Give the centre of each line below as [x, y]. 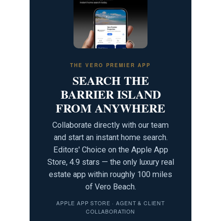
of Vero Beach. [110, 187]
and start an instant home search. [110, 138]
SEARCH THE [110, 80]
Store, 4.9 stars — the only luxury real [110, 162]
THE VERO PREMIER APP [110, 65]
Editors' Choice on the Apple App [110, 150]
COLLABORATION [110, 212]
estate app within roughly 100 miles [110, 175]
